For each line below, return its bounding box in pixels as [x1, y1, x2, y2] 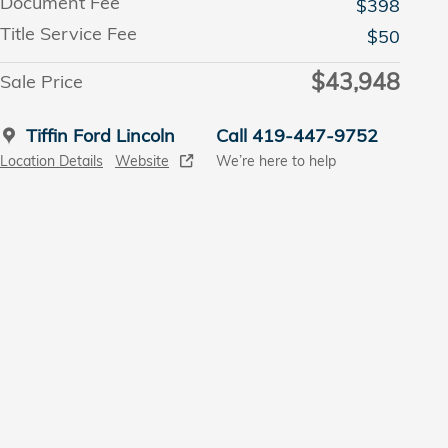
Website [115, 151, 169, 169]
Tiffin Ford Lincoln [26, 123, 175, 147]
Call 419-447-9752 [216, 123, 378, 147]
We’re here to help [216, 151, 336, 169]
